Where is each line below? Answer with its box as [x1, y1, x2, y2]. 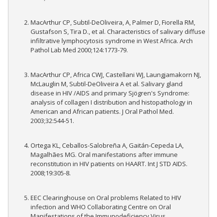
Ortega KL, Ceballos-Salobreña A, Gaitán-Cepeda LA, [31, 141, 184, 150]
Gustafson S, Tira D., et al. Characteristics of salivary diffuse [31, 27, 205, 36]
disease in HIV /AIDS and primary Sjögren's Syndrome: [31, 89, 189, 98]
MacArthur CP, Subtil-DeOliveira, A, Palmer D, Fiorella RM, [31, 18, 195, 27]
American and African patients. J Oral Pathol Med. [31, 107, 174, 116]
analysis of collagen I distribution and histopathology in [31, 98, 192, 107]
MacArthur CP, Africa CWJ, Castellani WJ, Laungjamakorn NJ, [31, 70, 201, 79]
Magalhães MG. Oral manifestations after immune [31, 150, 178, 159]
